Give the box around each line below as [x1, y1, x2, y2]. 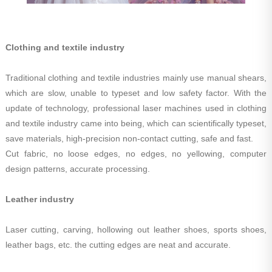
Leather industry [5, 194, 74, 204]
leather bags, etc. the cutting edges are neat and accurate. [5, 240, 231, 250]
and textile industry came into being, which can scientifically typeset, [5, 118, 267, 128]
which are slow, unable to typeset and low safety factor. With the [5, 88, 267, 98]
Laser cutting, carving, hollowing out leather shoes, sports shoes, [5, 225, 267, 234]
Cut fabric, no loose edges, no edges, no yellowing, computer [5, 149, 267, 158]
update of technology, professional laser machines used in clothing [5, 103, 267, 113]
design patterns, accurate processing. [5, 164, 150, 174]
